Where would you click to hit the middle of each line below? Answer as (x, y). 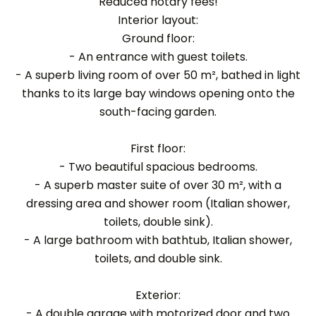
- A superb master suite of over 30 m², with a (158, 185)
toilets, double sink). (158, 222)
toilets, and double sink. (158, 259)
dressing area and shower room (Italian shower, (158, 203)
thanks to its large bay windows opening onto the (158, 93)
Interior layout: (158, 20)
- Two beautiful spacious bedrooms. (158, 167)
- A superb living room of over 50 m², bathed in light (158, 75)
